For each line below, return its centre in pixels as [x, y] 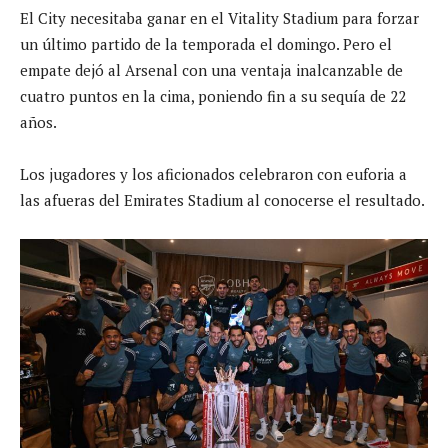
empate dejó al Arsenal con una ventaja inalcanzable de [211, 69]
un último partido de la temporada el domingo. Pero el [206, 43]
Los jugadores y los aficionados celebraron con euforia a [213, 173]
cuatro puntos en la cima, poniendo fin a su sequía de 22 [213, 95]
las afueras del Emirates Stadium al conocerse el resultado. [222, 199]
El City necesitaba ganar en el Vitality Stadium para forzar [219, 17]
